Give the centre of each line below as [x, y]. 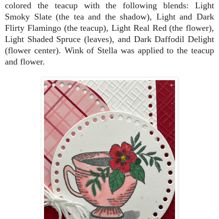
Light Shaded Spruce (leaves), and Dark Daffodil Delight [109, 39]
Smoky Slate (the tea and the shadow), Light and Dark [109, 16]
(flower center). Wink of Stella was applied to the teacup [109, 50]
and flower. [25, 61]
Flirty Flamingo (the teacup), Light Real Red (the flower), [109, 28]
